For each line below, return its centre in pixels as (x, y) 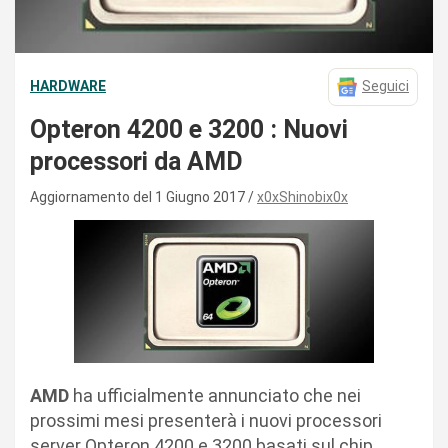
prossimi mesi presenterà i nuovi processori (206, 420)
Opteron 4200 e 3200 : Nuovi (189, 129)
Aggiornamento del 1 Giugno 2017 (139, 196)
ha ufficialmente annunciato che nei (215, 395)
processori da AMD (136, 161)
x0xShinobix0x (302, 196)
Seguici (385, 86)
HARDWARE (68, 86)
